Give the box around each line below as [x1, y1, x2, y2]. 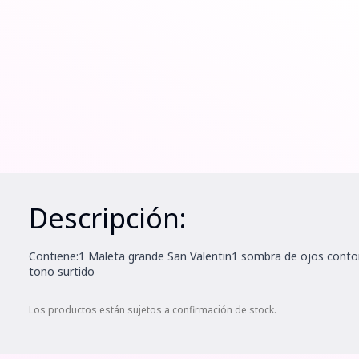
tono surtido [29, 264, 95, 279]
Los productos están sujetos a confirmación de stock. [29, 303, 276, 317]
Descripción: [29, 200, 186, 236]
